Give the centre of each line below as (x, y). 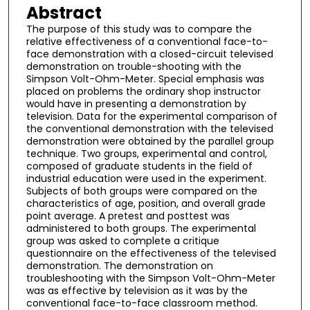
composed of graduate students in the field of (139, 166)
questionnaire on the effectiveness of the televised (151, 254)
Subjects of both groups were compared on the (142, 191)
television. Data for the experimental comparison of (152, 117)
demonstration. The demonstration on (119, 266)
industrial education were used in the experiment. (146, 179)
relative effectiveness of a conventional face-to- (147, 42)
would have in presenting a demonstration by (136, 104)
